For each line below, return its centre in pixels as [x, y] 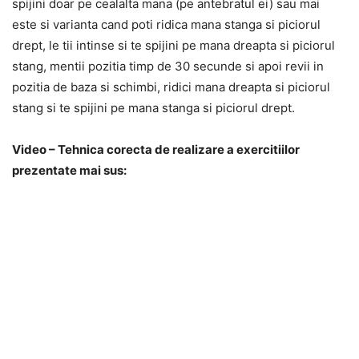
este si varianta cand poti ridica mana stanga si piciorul [166, 24]
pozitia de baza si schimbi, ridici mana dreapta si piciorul [171, 87]
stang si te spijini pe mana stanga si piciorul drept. [153, 107]
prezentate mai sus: [69, 170]
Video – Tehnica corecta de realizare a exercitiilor [156, 149]
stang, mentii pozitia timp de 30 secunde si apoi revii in [168, 66]
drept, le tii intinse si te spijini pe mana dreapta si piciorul [173, 45]
